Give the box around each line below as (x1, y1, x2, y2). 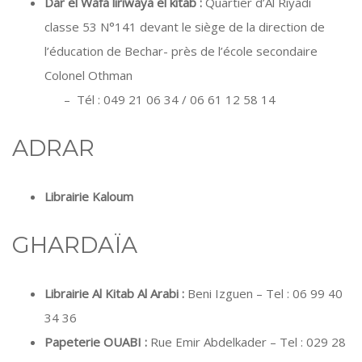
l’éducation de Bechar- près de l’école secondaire (44, 43, 318, 59)
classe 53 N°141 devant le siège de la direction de (44, 19, 325, 35)
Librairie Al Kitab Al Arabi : (44, 285, 184, 301)
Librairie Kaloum (44, 188, 133, 204)
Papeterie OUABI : (44, 334, 147, 350)
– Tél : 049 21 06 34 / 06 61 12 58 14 (44, 91, 276, 107)
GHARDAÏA (12, 231, 137, 259)
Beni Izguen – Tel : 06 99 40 (184, 285, 343, 301)
